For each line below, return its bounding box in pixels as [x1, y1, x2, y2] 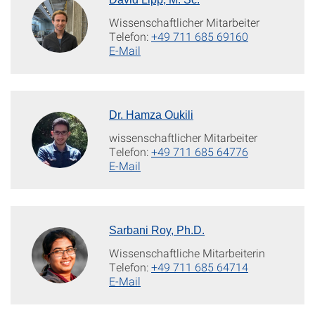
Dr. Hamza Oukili [109, 108, 193, 121]
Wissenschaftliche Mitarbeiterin [109, 245, 265, 260]
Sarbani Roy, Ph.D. [109, 224, 205, 236]
